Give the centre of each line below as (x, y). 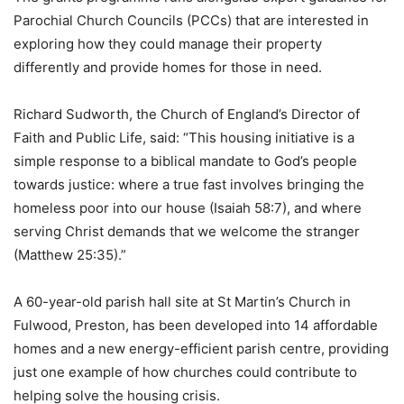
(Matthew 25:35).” (70, 255)
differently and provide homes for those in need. (168, 68)
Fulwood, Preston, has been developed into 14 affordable (196, 326)
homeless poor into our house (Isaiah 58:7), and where (188, 208)
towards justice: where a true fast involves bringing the (189, 185)
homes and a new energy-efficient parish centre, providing (201, 349)
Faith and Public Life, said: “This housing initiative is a (184, 138)
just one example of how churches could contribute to (185, 372)
